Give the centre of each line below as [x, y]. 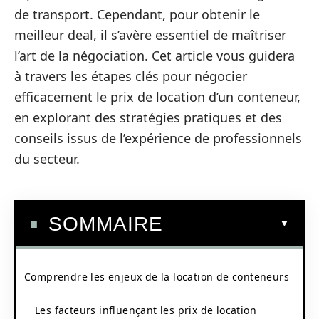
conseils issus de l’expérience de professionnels [158, 138]
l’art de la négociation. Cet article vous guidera [155, 56]
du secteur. [47, 159]
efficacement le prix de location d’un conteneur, [157, 97]
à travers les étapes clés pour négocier [131, 76]
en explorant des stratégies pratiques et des [148, 117]
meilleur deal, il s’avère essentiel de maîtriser [150, 35]
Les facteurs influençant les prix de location [146, 310]
